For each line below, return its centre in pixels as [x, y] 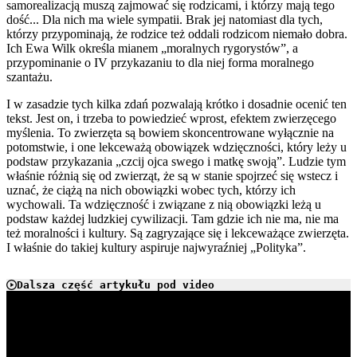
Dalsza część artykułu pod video [116, 285]
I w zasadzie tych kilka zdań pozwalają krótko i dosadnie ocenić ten [177, 104]
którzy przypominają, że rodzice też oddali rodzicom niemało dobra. [177, 34]
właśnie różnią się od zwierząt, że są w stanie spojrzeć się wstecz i [172, 176]
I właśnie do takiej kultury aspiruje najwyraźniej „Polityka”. [156, 248]
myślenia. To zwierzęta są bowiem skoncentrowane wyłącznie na [170, 133]
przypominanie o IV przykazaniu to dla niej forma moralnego [160, 63]
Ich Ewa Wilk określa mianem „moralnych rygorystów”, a [152, 49]
